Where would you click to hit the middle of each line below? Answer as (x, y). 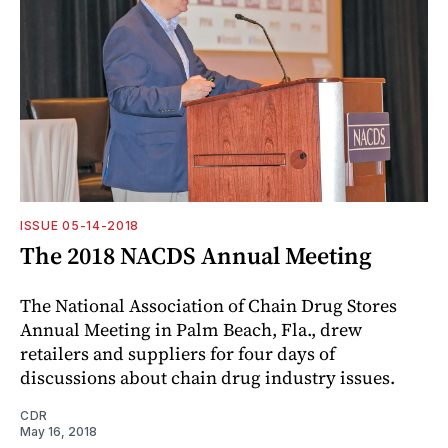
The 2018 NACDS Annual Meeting (196, 255)
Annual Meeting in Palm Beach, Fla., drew (191, 329)
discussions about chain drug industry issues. (207, 377)
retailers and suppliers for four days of (177, 353)
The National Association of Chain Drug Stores (208, 305)
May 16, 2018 (58, 431)
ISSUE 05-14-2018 (80, 225)
